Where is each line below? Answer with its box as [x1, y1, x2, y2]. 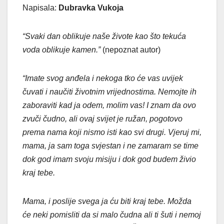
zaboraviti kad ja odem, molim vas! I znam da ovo [22, 100, 196, 109]
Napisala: [22, 3, 58, 12]
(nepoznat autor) [100, 45, 160, 54]
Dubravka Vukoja [58, 3, 123, 12]
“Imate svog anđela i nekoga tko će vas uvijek [22, 73, 183, 82]
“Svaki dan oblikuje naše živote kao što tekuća [22, 31, 186, 40]
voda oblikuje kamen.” [22, 45, 100, 54]
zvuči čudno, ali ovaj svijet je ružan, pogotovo [22, 114, 182, 123]
